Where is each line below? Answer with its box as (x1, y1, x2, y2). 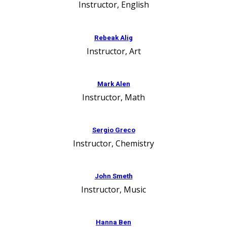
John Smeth (94, 171, 133, 182)
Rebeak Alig (94, 32, 133, 43)
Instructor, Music (81, 184, 146, 196)
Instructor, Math (82, 91, 145, 103)
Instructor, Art (86, 45, 141, 57)
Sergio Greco (92, 125, 135, 135)
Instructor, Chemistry (73, 137, 154, 149)
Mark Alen (97, 79, 130, 89)
